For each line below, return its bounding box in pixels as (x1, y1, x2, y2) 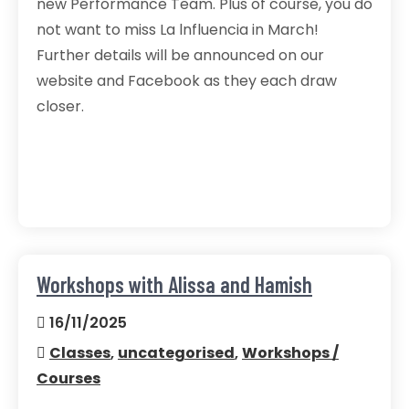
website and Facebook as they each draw (37, 70, 337, 91)
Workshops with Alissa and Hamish (37, 271, 312, 298)
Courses (37, 368, 100, 389)
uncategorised (118, 342, 235, 363)
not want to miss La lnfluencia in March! (37, 19, 319, 40)
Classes (49, 342, 110, 363)
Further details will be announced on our (37, 45, 324, 66)
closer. (37, 96, 84, 117)
